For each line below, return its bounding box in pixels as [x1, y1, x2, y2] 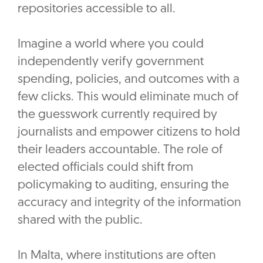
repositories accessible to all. [18, 3, 176, 16]
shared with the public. [18, 214, 143, 227]
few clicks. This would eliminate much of [18, 91, 238, 104]
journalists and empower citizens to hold [18, 126, 240, 139]
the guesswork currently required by [18, 109, 217, 122]
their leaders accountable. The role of [18, 144, 222, 157]
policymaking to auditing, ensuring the [18, 179, 229, 192]
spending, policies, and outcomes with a [18, 73, 240, 86]
